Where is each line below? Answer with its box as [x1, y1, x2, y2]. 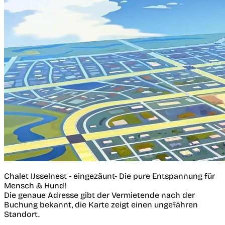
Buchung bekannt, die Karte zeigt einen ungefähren [4, 199, 198, 209]
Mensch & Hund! [4, 180, 66, 190]
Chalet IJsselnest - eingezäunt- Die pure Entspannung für [4, 171, 215, 181]
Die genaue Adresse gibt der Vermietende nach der [4, 190, 195, 200]
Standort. [4, 209, 40, 219]
